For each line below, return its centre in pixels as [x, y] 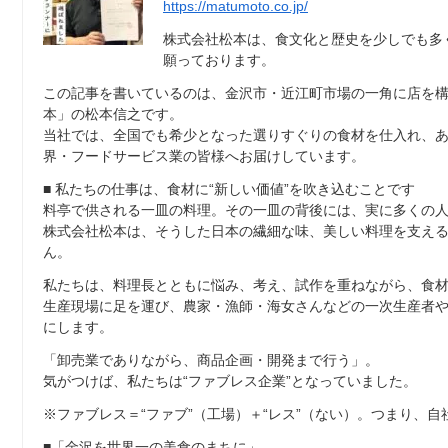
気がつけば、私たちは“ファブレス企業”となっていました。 [230, 380]
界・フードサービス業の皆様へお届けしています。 [204, 155]
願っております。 [219, 59]
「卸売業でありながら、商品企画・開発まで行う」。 [211, 359]
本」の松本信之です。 [113, 113]
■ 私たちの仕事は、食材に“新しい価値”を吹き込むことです [229, 188]
